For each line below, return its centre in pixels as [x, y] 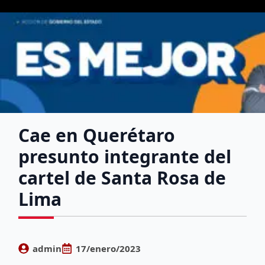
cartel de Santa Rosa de [122, 177]
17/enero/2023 [109, 248]
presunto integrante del [125, 156]
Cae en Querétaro [97, 135]
